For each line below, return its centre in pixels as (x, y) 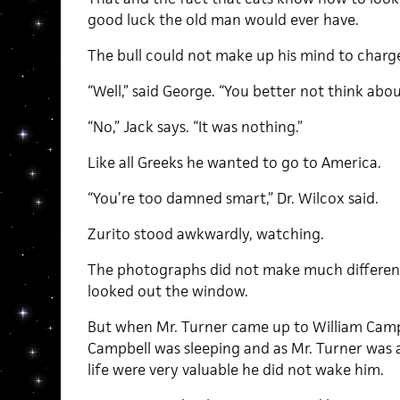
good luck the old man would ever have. (223, 19)
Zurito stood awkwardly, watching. (205, 233)
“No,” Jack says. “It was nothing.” (195, 126)
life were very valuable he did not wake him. (235, 369)
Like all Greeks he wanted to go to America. (234, 162)
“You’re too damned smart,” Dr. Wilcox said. (233, 198)
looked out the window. (167, 291)
